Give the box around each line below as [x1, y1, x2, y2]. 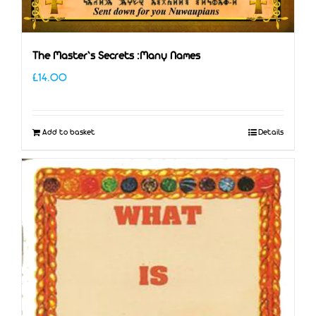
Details [258, 129, 284, 137]
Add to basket [42, 129, 95, 137]
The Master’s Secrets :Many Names [32, 52, 200, 62]
